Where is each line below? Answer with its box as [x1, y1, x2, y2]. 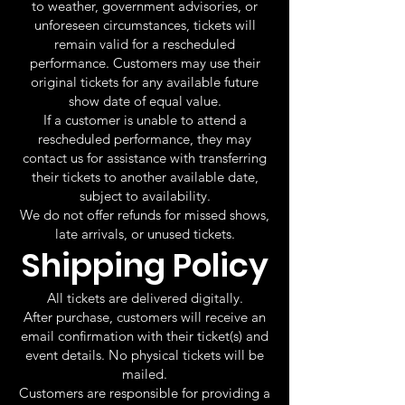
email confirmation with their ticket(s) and [21, 327, 268, 344]
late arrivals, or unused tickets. [54, 225, 235, 242]
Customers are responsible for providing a [19, 384, 270, 401]
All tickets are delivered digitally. [46, 289, 243, 306]
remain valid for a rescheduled [54, 35, 235, 52]
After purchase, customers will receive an [24, 308, 266, 325]
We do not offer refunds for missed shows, [20, 206, 269, 223]
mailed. [122, 365, 167, 382]
